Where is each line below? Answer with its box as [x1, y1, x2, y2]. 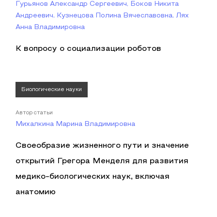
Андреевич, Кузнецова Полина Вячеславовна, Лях [15, 13, 189, 19]
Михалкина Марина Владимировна [15, 121, 135, 127]
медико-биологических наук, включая [15, 173, 170, 180]
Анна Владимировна [15, 24, 85, 31]
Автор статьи [15, 110, 53, 115]
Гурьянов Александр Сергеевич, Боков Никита [15, 1, 179, 7]
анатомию [15, 189, 56, 196]
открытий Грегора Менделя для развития [15, 158, 188, 165]
